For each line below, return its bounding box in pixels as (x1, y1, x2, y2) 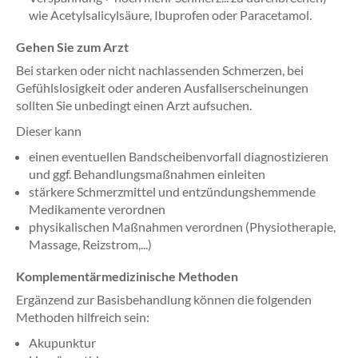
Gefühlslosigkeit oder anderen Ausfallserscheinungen (16, 80, 308, 95)
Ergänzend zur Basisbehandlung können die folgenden (16, 292, 312, 307)
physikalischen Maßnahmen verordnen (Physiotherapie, (29, 219, 336, 234)
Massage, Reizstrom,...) (29, 237, 152, 252)
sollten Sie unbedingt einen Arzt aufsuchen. (16, 97, 252, 113)
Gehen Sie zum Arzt (16, 39, 129, 54)
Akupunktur (29, 335, 96, 350)
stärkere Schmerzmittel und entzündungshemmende (29, 184, 316, 199)
